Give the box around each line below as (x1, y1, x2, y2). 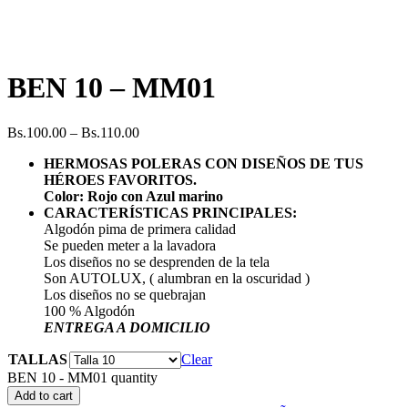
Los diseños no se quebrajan (44, 286, 206, 302)
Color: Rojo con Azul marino (44, 188, 223, 204)
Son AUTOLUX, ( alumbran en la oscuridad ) (44, 270, 310, 286)
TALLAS (8, 351, 67, 367)
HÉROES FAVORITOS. (44, 171, 197, 188)
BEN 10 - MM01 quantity (7, 369, 158, 385)
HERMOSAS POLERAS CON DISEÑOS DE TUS (44, 155, 363, 171)
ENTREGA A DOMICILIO (44, 319, 210, 335)
